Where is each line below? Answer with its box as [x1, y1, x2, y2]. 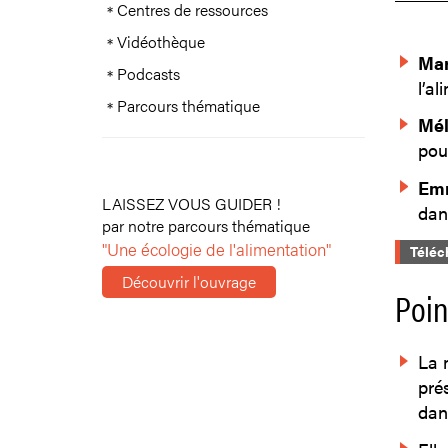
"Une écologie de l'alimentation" [102, 237, 331, 261]
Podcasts [117, 62, 180, 85]
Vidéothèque [117, 30, 205, 53]
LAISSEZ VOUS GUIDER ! [102, 192, 281, 215]
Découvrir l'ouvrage [122, 270, 256, 293]
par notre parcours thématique [102, 214, 310, 237]
